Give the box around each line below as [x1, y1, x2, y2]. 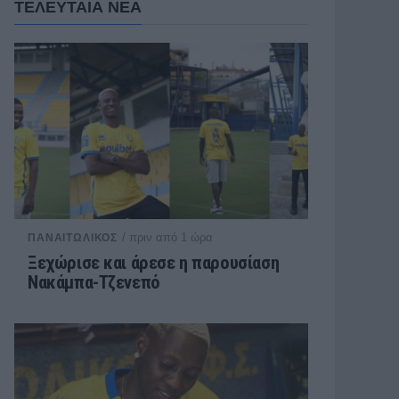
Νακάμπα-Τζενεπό [28, 272, 160, 293]
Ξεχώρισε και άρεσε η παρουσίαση [28, 252, 280, 273]
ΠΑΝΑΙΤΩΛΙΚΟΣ [28, 232, 118, 244]
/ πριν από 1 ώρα [122, 231, 214, 244]
